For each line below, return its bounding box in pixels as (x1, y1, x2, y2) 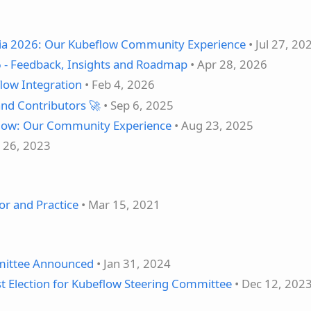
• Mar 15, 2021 (78, 196, 160, 212)
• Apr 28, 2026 (187, 56, 267, 73)
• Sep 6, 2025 (101, 96, 174, 113)
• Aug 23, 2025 (171, 117, 253, 133)
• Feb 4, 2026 (82, 76, 155, 93)
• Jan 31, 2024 (94, 255, 171, 271)
